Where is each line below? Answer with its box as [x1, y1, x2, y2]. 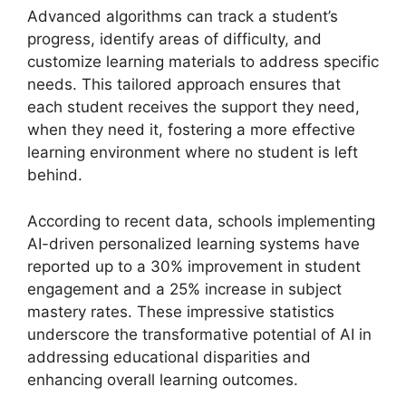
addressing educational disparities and [27, 347, 311, 366]
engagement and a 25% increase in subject [27, 279, 342, 298]
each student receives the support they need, [27, 98, 360, 116]
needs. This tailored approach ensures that [27, 75, 341, 93]
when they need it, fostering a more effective [27, 121, 355, 139]
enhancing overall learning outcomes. [27, 370, 298, 389]
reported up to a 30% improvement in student [27, 256, 361, 275]
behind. [27, 166, 82, 184]
